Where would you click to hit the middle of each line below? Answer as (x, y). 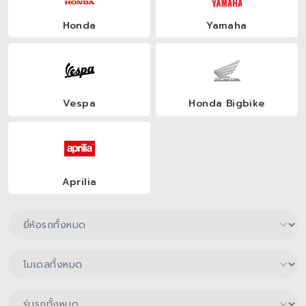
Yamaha (227, 25)
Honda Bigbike (227, 104)
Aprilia (79, 182)
